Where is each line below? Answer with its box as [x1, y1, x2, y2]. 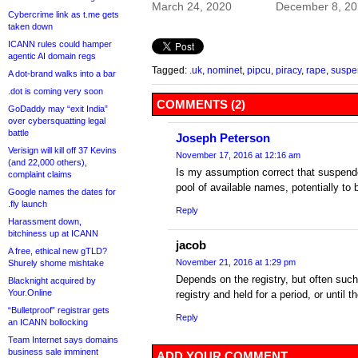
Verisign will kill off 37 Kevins [8, 145, 117, 155]
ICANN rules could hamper [8, 39, 112, 49]
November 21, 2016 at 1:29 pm [176, 257, 296, 268]
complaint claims [8, 169, 72, 179]
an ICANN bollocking [8, 317, 88, 327]
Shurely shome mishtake [8, 258, 104, 268]
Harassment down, [8, 217, 82, 226]
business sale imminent [8, 347, 98, 356]
